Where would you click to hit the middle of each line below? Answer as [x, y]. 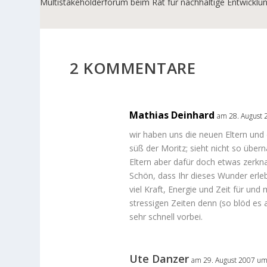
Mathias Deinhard [172, 115]
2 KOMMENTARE [133, 68]
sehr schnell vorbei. [166, 217]
